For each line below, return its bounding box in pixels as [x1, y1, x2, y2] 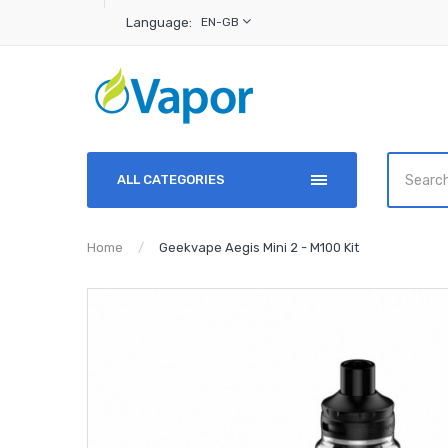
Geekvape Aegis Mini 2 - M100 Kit [159, 240, 359, 255]
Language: [126, 15, 192, 30]
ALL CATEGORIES [117, 172, 225, 187]
